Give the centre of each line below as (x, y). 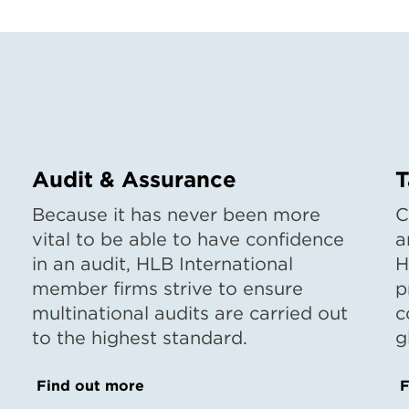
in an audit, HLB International (163, 263)
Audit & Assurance (135, 179)
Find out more (91, 385)
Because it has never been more (177, 214)
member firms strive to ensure (168, 288)
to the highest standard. (140, 337)
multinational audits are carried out (190, 313)
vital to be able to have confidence (189, 239)
